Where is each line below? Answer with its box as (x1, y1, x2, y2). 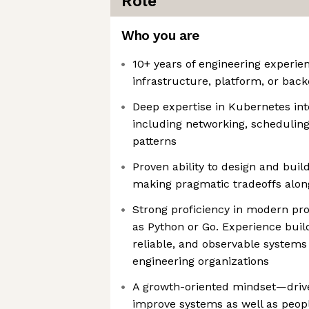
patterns (132, 134, 177, 148)
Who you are (121, 28, 199, 43)
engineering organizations (132, 255, 269, 268)
